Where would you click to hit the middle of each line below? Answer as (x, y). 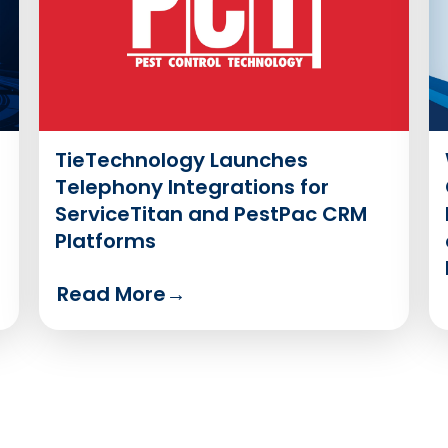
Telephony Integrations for (191, 186)
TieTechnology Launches (181, 159)
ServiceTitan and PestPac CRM (210, 213)
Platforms (105, 240)
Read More (111, 293)
